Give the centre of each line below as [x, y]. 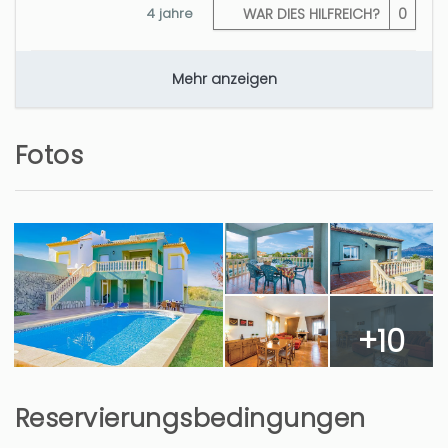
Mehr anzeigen [224, 78]
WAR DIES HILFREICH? [311, 13]
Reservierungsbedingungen [190, 419]
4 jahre [170, 13]
